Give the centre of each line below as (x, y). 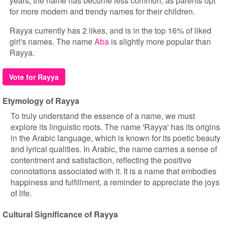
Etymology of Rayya (41, 101)
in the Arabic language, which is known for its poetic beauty (116, 138)
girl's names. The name (52, 41)
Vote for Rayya (34, 77)
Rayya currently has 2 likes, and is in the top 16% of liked (110, 30)
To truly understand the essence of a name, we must (103, 116)
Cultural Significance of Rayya (60, 214)
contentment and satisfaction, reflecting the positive (101, 160)
